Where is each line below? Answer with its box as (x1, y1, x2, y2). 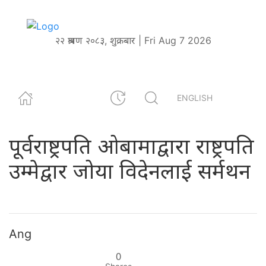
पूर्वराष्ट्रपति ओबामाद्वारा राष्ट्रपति (9, 132, 254, 159)
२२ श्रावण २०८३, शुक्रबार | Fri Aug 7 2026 (55, 34, 211, 46)
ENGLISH (177, 93, 213, 103)
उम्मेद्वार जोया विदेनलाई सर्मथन (9, 157, 251, 184)
